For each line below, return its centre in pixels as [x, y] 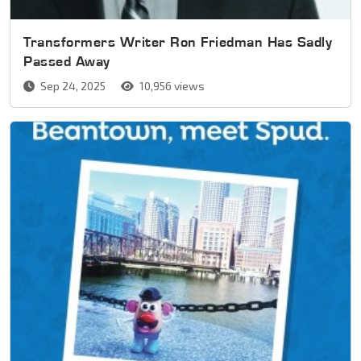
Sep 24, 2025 [73, 85]
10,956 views [171, 85]
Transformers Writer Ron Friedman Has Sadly [178, 41]
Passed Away [67, 60]
